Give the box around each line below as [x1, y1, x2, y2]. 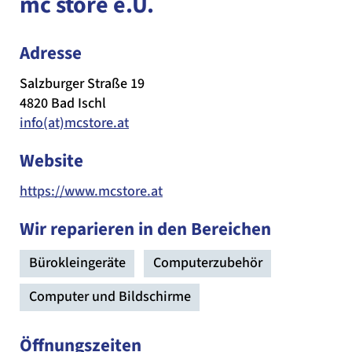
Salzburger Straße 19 [20, 74, 145, 94]
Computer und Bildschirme [29, 287, 191, 307]
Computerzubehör [153, 253, 262, 273]
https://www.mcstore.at [20, 181, 163, 202]
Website [20, 148, 83, 174]
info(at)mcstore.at [20, 113, 129, 134]
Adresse [20, 40, 82, 67]
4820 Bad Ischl [20, 93, 106, 114]
